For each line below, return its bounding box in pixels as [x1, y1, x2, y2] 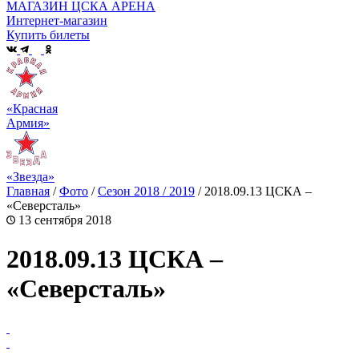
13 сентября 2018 [15, 212, 111, 227]
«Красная [6, 102, 58, 116]
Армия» [6, 116, 50, 131]
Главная [6, 184, 50, 198]
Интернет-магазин [6, 13, 107, 27]
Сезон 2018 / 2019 [98, 184, 195, 198]
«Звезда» [6, 169, 54, 184]
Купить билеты [6, 27, 90, 42]
